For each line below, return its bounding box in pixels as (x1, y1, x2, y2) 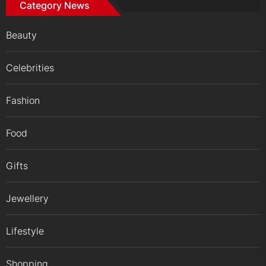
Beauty (6, 29, 37, 42)
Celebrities (6, 62, 54, 74)
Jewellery (6, 192, 49, 205)
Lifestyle (6, 225, 44, 237)
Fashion (6, 94, 40, 107)
